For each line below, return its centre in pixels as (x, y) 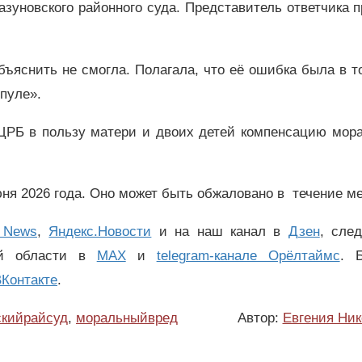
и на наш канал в (220, 232)
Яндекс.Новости (100, 232)
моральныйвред (127, 318)
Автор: (260, 318)
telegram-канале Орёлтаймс (248, 256)
